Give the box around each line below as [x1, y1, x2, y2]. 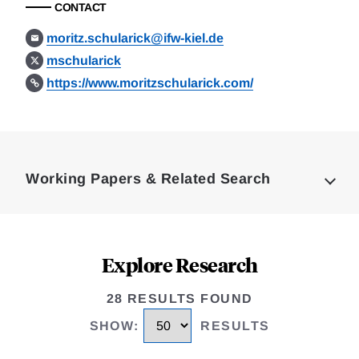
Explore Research [101, 252, 258, 277]
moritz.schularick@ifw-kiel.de [46, 31, 224, 45]
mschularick [46, 54, 122, 67]
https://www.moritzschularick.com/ [46, 76, 254, 90]
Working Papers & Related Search [26, 171, 271, 187]
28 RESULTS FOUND [106, 292, 253, 305]
